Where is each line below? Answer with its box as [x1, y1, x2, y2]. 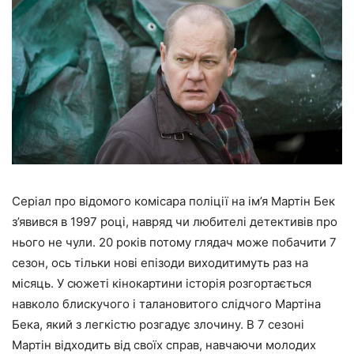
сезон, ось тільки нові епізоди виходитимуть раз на [12, 255, 308, 271]
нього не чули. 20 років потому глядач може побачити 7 [12, 235, 337, 250]
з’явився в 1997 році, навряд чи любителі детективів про [12, 214, 337, 230]
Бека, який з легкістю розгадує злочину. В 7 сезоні [12, 317, 304, 333]
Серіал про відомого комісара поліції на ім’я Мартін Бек [12, 194, 335, 209]
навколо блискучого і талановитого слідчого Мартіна [12, 296, 321, 312]
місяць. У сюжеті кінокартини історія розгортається [12, 276, 311, 292]
